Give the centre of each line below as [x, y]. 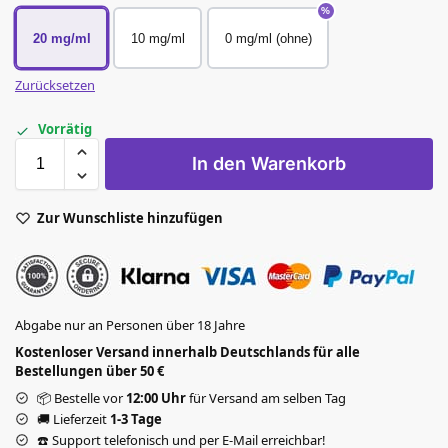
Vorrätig [65, 128]
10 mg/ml [157, 38]
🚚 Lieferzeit [73, 418]
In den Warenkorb [269, 163]
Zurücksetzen [55, 85]
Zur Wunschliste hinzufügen [130, 217]
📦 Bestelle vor [81, 397]
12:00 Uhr [156, 397]
